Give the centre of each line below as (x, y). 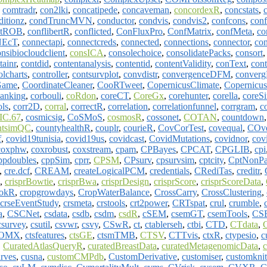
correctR (87, 106)
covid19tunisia (33, 138)
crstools (111, 203)
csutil (40, 224)
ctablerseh (164, 224)
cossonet (163, 117)
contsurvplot (95, 74)
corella (225, 95)
